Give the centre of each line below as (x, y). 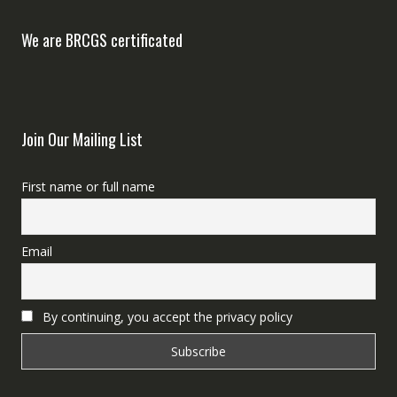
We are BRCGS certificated (101, 40)
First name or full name (88, 187)
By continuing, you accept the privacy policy (165, 316)
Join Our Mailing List (82, 140)
